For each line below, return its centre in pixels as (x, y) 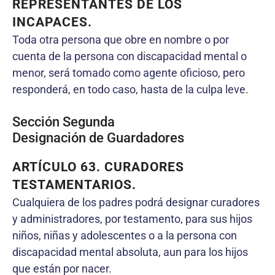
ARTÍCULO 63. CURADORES (98, 167)
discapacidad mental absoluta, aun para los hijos (130, 252)
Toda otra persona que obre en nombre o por (121, 39)
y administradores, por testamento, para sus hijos (132, 219)
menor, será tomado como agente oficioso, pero (129, 72)
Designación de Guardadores (98, 137)
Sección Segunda (64, 122)
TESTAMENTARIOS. (74, 184)
